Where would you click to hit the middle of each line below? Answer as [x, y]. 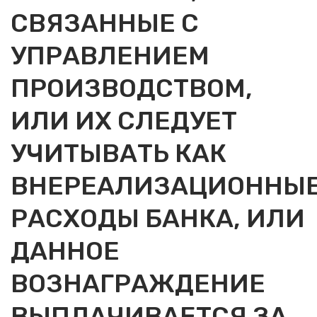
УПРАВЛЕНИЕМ [110, 56]
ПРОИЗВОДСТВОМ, [132, 88]
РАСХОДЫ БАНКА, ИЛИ [158, 218]
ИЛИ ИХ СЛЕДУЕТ [124, 121]
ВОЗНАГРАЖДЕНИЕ [138, 283]
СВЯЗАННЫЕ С [105, 23]
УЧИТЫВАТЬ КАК [119, 153]
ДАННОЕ [65, 251]
